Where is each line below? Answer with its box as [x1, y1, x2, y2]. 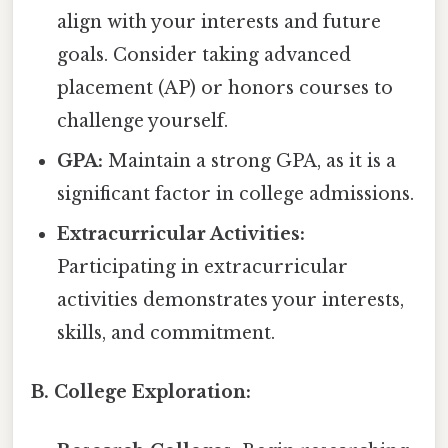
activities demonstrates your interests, [57, 288, 405, 311]
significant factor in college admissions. [57, 182, 415, 205]
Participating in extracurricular [57, 255, 349, 278]
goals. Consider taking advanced [57, 43, 352, 66]
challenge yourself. [57, 109, 229, 132]
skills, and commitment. [57, 321, 276, 344]
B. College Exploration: [31, 381, 251, 404]
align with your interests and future [57, 10, 382, 33]
